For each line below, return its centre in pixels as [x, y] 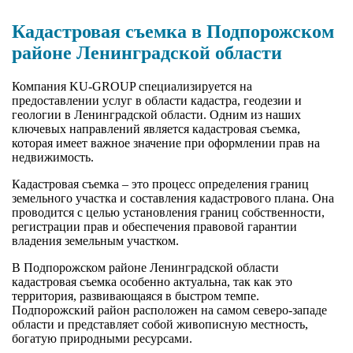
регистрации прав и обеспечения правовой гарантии [154, 226]
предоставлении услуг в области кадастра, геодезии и [157, 100]
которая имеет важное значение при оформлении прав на [166, 143]
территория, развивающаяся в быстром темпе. [136, 295]
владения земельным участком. [95, 240]
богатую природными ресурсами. [102, 338]
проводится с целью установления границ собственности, [168, 212]
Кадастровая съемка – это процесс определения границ [160, 184]
